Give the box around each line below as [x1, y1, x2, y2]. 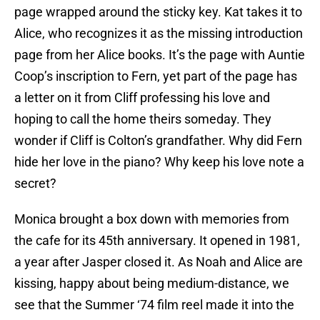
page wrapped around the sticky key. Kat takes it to [14, 4, 302, 19]
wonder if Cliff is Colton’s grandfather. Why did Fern [14, 132, 302, 148]
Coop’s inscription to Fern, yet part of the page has [14, 68, 297, 84]
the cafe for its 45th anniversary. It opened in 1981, [14, 232, 300, 248]
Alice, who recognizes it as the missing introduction [14, 25, 303, 41]
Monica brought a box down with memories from [14, 211, 289, 226]
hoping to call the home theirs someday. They [14, 111, 271, 126]
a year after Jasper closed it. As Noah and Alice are [14, 254, 303, 269]
